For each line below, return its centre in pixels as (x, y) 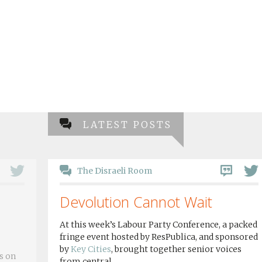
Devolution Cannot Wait (136, 202)
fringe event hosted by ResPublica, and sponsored (159, 237)
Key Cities (91, 249)
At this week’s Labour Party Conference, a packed (158, 225)
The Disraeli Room (115, 171)
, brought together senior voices (176, 249)
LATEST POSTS (127, 125)
